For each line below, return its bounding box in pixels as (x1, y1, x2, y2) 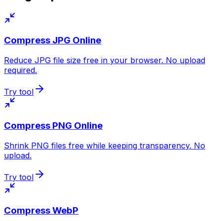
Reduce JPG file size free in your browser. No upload (4, 55, 205, 66)
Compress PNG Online (4, 119, 103, 131)
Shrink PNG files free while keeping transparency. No (4, 140, 205, 150)
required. (4, 65, 37, 75)
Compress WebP (4, 205, 78, 217)
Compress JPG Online (4, 35, 101, 46)
